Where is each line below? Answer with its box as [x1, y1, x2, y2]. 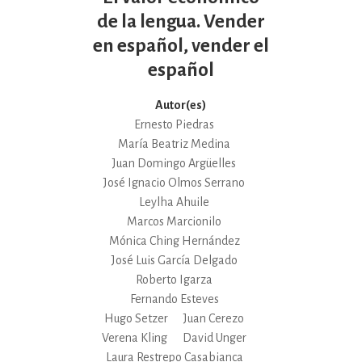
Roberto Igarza [136, 272, 213, 286]
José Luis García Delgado [111, 253, 238, 267]
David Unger [183, 330, 247, 344]
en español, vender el [92, 35, 269, 56]
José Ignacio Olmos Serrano [103, 175, 246, 189]
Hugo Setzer [104, 311, 169, 325]
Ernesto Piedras [134, 117, 215, 131]
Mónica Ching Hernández [108, 234, 240, 247]
